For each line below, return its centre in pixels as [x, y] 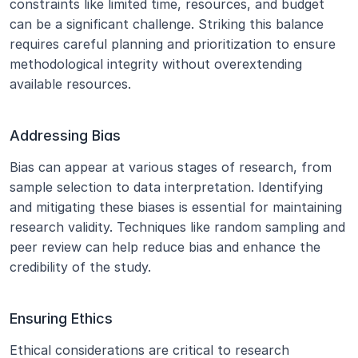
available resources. [70, 84]
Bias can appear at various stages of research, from [171, 167]
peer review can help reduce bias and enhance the [165, 247]
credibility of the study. [80, 267]
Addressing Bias [65, 135]
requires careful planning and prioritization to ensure [173, 44]
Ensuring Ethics [61, 318]
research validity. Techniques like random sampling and [177, 227]
